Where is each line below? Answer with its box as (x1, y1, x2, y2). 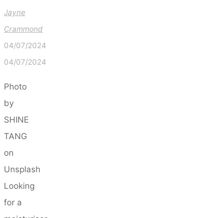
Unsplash (4, 164, 40, 174)
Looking (4, 181, 35, 191)
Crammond (4, 24, 43, 34)
